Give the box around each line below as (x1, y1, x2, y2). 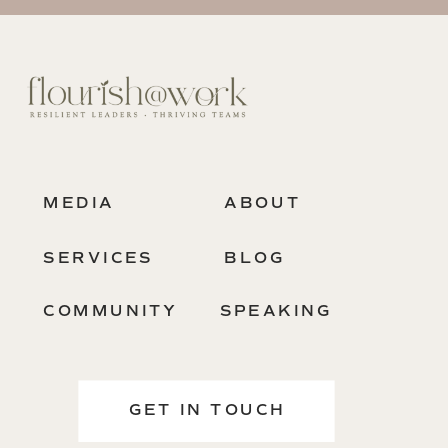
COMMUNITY (43, 302, 179, 321)
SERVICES (43, 249, 154, 268)
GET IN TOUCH (128, 401, 286, 420)
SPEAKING (219, 302, 333, 321)
